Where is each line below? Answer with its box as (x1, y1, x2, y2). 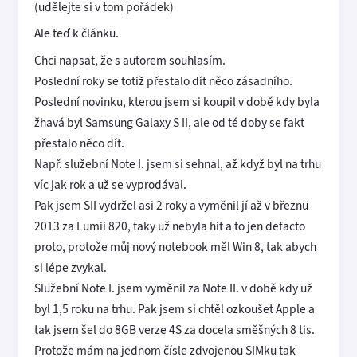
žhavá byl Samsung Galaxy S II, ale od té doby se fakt (34, 114, 304, 131)
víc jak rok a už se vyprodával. (34, 176, 186, 194)
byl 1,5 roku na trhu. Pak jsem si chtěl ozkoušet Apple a (34, 300, 315, 318)
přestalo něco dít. (34, 135, 124, 152)
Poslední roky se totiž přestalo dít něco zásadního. (34, 73, 292, 90)
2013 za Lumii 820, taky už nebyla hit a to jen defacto (34, 218, 305, 235)
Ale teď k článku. (34, 25, 119, 42)
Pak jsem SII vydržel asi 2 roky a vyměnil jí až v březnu (34, 197, 308, 214)
